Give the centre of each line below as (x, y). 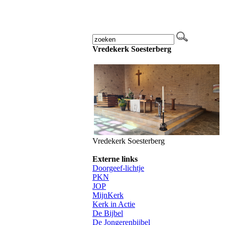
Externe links (115, 159)
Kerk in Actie (114, 204)
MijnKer (106, 195)
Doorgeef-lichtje (118, 168)
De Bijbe (107, 213)
